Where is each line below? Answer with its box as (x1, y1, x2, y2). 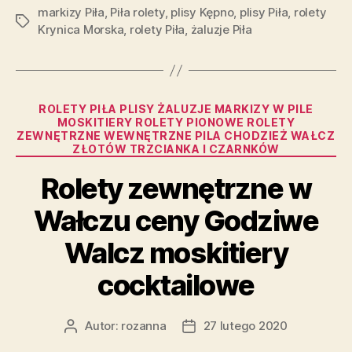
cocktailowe (97, 267, 255, 302)
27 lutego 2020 (203, 317, 288, 333)
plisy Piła (239, 5, 288, 20)
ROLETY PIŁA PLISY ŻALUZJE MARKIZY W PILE (38, 102, 313, 115)
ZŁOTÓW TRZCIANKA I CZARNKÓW (72, 142, 280, 156)
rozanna (121, 317, 167, 333)
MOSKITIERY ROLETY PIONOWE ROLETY (57, 115, 295, 129)
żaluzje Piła (190, 22, 252, 37)
